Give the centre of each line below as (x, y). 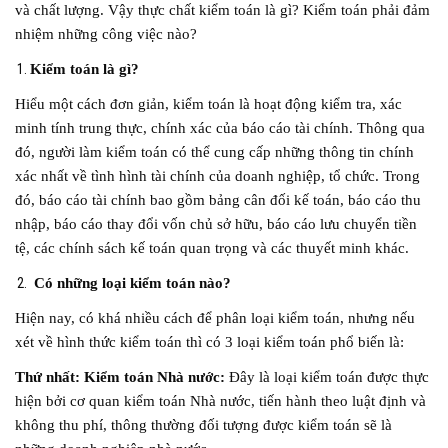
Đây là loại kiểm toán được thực (329, 377)
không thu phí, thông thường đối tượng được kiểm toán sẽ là (203, 425)
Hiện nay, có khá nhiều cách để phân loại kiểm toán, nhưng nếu (215, 318)
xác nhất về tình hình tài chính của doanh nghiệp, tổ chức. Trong (217, 176)
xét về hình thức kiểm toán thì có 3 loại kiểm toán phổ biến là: (209, 342)
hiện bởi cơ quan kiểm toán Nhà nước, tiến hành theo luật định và (220, 401)
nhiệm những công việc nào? (106, 34)
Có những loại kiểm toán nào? (130, 283)
